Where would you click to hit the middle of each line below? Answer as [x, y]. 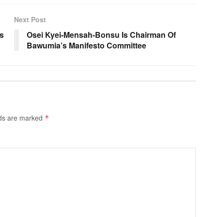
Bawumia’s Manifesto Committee [86, 45]
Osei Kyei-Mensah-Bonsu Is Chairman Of [101, 34]
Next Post [30, 19]
